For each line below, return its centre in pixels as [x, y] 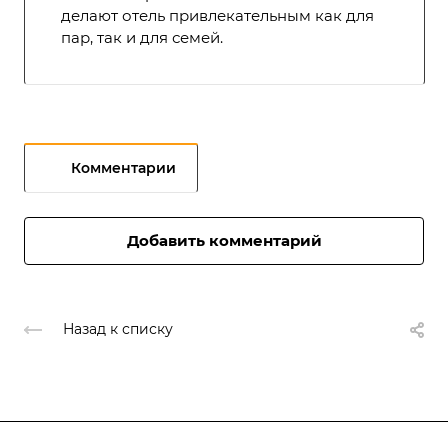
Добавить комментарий [224, 240]
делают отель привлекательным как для [217, 16]
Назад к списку [118, 329]
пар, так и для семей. [142, 38]
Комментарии [123, 167]
